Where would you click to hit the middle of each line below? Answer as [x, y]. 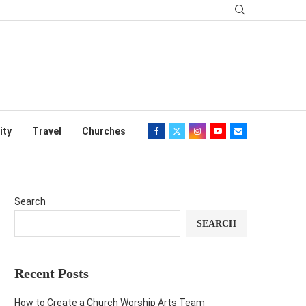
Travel [46, 131]
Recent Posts [52, 273]
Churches [103, 131]
